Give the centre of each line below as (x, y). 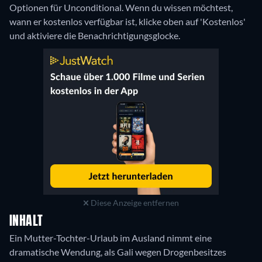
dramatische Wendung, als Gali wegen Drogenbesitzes (118, 252)
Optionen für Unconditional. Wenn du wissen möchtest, (121, 8)
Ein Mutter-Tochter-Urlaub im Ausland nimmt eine (111, 238)
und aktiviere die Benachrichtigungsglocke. (95, 36)
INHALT (26, 222)
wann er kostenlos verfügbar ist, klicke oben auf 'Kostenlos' (127, 22)
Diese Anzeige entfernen (134, 203)
